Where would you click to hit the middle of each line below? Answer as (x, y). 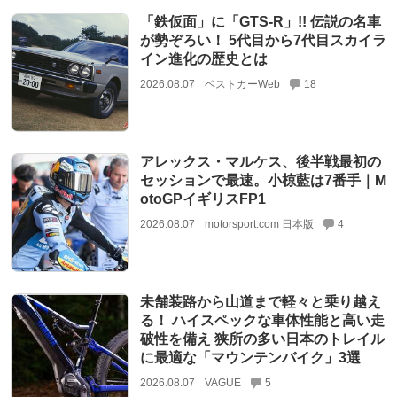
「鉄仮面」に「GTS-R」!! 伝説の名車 (260, 21)
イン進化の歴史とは (203, 58)
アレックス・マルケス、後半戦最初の (260, 162)
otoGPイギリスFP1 (202, 199)
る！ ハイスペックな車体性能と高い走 (262, 321)
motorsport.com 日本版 (259, 225)
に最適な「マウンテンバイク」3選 (250, 358)
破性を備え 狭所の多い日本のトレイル (262, 339)
